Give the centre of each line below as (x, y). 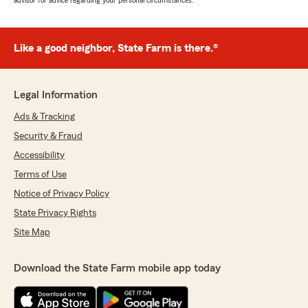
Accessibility (39, 156)
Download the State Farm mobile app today (117, 268)
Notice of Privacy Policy (62, 194)
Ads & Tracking (44, 117)
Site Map (32, 233)
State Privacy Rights (55, 213)
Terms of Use (40, 175)
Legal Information (56, 95)
